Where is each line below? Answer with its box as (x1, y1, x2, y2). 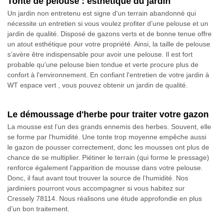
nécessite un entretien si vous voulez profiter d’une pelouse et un (7, 19, 208, 27)
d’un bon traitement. (7, 204, 69, 213)
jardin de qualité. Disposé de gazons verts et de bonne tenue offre (7, 29, 212, 38)
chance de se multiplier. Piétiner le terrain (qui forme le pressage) (7, 153, 209, 161)
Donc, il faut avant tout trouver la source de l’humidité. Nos (7, 174, 188, 182)
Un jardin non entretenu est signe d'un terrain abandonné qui (7, 9, 196, 17)
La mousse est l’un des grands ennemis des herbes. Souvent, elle (7, 122, 211, 131)
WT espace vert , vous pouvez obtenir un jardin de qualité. (7, 81, 188, 89)
